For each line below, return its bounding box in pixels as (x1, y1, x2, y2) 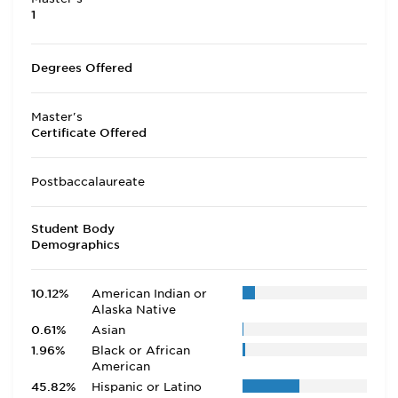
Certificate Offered (31, 126, 147, 139)
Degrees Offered (31, 61, 132, 75)
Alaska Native (91, 303, 176, 316)
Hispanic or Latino (91, 380, 202, 394)
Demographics (31, 238, 120, 251)
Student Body (31, 222, 115, 235)
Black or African (91, 344, 190, 357)
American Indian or (91, 287, 207, 300)
